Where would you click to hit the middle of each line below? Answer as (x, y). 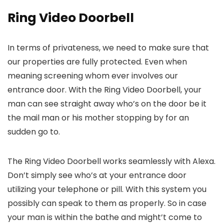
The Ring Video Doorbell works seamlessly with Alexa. (111, 161)
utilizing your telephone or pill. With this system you (107, 189)
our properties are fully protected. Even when (97, 62)
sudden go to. (34, 132)
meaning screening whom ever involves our (93, 76)
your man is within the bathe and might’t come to (105, 217)
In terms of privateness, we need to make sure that (108, 48)
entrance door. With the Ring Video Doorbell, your (104, 90)
